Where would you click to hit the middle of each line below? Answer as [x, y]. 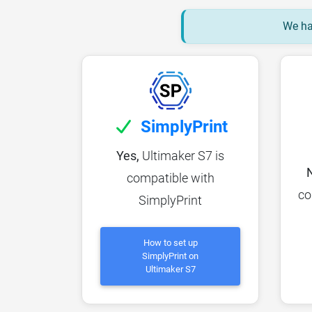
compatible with [170, 178]
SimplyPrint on [170, 256]
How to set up [170, 243]
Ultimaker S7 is [182, 155]
